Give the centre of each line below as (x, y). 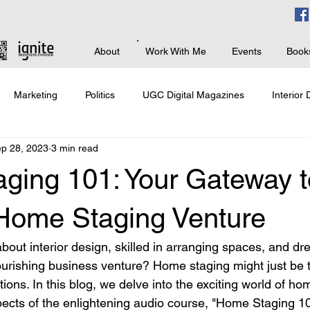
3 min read (75, 148)
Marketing (36, 95)
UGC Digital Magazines (193, 95)
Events (246, 51)
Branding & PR (64, 151)
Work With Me (175, 51)
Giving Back (263, 151)
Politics (100, 95)
